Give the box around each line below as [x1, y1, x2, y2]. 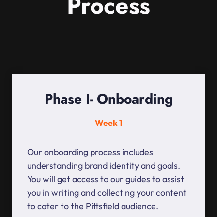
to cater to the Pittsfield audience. [27, 201, 158, 212]
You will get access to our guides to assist [27, 173, 184, 185]
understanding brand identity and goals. [27, 160, 180, 171]
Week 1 [94, 117, 123, 129]
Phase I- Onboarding [44, 89, 173, 109]
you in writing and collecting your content [27, 187, 186, 199]
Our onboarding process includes [27, 146, 153, 158]
